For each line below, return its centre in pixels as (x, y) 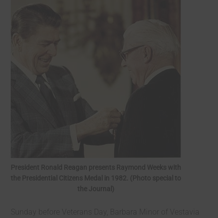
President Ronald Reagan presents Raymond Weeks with (96, 167)
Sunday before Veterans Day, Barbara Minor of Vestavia (105, 212)
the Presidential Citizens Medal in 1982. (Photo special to (96, 178)
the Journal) (96, 189)
